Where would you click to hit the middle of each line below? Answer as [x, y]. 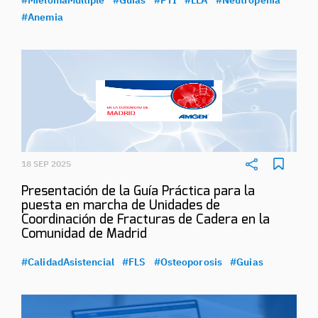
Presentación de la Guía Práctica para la [138, 192]
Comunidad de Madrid [84, 235]
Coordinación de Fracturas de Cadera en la [146, 220]
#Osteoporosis [188, 262]
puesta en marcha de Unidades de [121, 206]
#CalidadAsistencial [68, 262]
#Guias [247, 262]
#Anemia [42, 17]
